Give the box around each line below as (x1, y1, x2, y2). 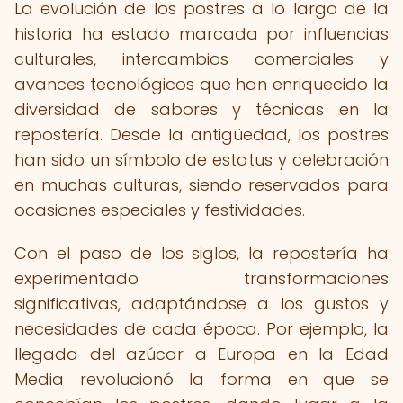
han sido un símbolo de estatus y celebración (14, 148, 389, 171)
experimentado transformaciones (14, 267, 389, 290)
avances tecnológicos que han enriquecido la (14, 73, 389, 95)
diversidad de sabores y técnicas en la (14, 98, 389, 121)
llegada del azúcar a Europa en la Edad (14, 343, 389, 365)
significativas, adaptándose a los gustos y (14, 292, 389, 315)
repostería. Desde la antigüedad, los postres (14, 123, 389, 146)
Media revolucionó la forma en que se (14, 368, 389, 390)
